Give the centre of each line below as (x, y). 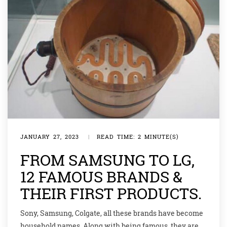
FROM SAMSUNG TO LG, (107, 160)
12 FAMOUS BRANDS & (101, 177)
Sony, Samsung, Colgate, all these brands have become (112, 213)
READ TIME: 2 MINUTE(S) (138, 137)
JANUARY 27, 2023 (50, 137)
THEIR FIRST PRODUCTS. (111, 194)
